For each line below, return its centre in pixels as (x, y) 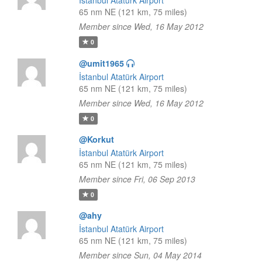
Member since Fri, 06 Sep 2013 (137, 179)
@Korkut (96, 139)
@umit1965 (101, 63)
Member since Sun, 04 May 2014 (140, 255)
